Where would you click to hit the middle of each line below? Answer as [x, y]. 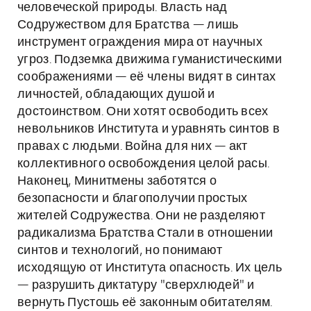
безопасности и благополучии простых [133, 199]
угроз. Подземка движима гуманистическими [150, 60]
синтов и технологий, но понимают [120, 251]
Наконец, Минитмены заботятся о [117, 181]
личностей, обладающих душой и [116, 94]
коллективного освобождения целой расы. [144, 164]
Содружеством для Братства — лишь [128, 25]
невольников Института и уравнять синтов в [149, 129]
